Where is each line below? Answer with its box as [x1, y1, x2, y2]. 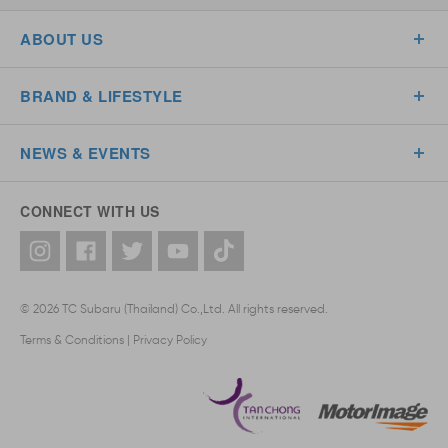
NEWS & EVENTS [20, 142, 151, 164]
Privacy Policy [133, 332, 207, 347]
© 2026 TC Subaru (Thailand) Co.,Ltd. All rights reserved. [20, 301, 328, 316]
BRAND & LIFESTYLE [20, 85, 183, 107]
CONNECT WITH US [20, 201, 160, 221]
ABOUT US [20, 28, 103, 50]
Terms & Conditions [20, 332, 124, 347]
